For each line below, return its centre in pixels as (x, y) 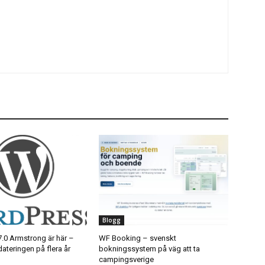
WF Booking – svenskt (138, 238)
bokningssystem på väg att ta (150, 248)
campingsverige (127, 259)
